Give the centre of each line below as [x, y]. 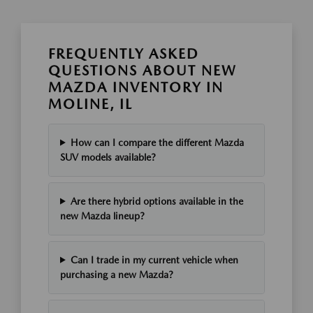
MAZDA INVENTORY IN [136, 87]
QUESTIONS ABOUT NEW [143, 70]
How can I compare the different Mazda [157, 142]
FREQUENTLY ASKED [124, 53]
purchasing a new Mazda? [117, 274]
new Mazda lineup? [102, 216]
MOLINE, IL [90, 104]
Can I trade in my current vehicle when [154, 260]
